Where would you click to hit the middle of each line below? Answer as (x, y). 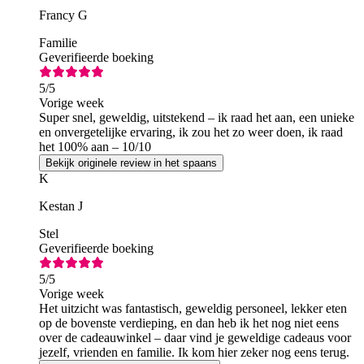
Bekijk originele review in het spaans (131, 162)
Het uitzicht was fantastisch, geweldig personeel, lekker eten (193, 308)
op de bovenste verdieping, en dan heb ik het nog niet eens (189, 323)
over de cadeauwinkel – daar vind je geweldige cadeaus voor (195, 337)
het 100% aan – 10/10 (95, 146)
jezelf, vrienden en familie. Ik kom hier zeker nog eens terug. (194, 352)
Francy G (63, 15)
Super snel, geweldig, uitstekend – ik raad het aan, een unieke (197, 117)
